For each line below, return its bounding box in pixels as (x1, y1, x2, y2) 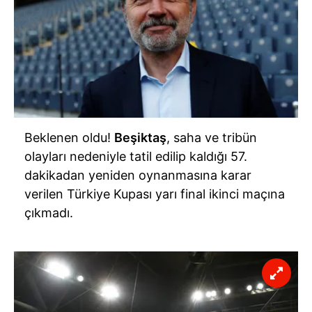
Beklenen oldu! (24, 130, 114, 146)
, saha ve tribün (166, 130, 257, 146)
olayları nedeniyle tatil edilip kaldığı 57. (24, 149, 247, 164)
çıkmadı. (24, 205, 73, 221)
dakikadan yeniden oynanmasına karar (24, 168, 251, 183)
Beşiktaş (114, 130, 166, 146)
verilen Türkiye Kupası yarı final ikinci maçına (24, 187, 285, 202)
